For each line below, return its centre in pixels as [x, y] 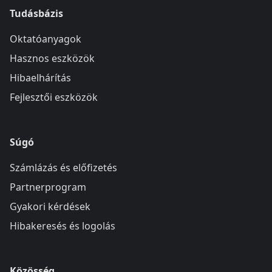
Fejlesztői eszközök [54, 97]
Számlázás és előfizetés [63, 168]
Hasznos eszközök [52, 58]
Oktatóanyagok [46, 39]
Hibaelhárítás [40, 78]
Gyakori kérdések [50, 206]
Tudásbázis [36, 13]
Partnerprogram [48, 187]
